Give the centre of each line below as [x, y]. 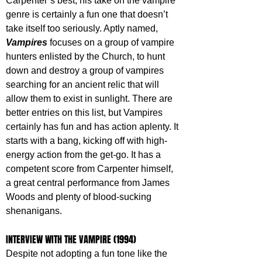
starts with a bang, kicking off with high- [87, 140]
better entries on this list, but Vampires [85, 112]
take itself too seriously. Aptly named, [83, 28]
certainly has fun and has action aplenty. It [93, 126]
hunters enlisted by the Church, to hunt [87, 56]
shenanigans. [34, 211]
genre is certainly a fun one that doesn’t [88, 14]
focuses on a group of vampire [113, 42]
